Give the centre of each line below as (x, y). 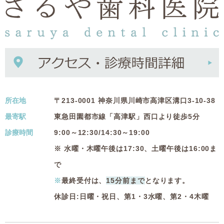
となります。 (167, 181)
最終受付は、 (84, 181)
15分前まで (125, 181)
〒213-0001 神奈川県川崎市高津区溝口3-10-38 (135, 101)
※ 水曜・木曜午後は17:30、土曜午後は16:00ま (136, 149)
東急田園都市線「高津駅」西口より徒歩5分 (127, 117)
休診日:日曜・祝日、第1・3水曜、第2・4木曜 (131, 197)
